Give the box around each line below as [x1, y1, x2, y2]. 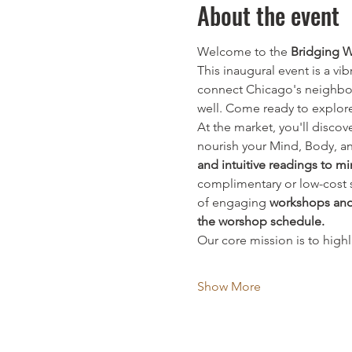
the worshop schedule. [196, 214, 324, 229]
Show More [196, 279, 261, 295]
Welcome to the [196, 44, 291, 60]
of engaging [196, 195, 269, 211]
